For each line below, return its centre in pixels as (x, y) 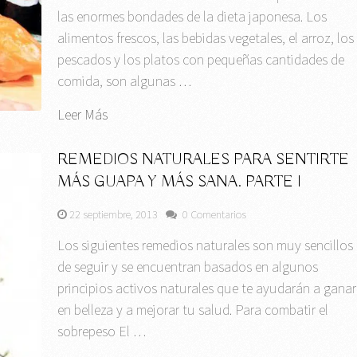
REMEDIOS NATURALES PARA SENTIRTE (204, 160)
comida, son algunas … (125, 81)
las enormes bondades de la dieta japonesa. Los (192, 17)
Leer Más (83, 115)
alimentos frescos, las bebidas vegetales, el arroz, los (206, 38)
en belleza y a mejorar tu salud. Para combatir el (193, 310)
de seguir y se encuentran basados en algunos (188, 267)
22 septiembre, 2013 (114, 215)
